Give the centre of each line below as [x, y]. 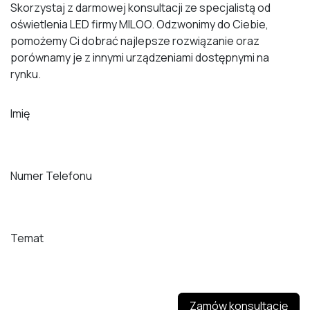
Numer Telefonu [51, 176]
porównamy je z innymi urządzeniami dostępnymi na [140, 58]
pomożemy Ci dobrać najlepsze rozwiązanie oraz [135, 41]
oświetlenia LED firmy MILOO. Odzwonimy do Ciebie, [139, 25]
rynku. [26, 74]
